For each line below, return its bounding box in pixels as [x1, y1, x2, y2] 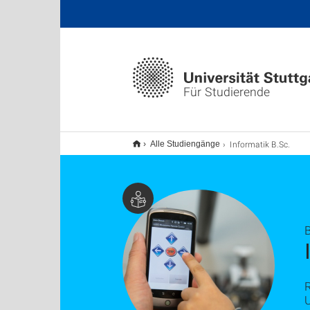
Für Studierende [183, 84, 270, 100]
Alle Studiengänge [150, 139, 220, 149]
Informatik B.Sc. [230, 138, 290, 149]
